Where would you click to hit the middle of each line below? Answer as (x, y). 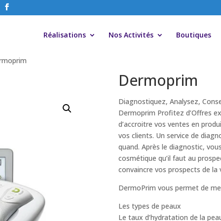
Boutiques (193, 35)
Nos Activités (131, 35)
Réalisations (64, 35)
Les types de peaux (150, 206)
